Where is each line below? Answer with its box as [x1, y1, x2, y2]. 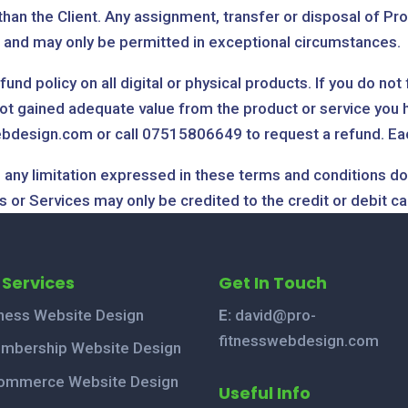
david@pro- [231, 305, 317, 324]
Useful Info [219, 381, 311, 404]
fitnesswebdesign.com [219, 331, 380, 350]
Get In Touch [219, 270, 328, 294]
